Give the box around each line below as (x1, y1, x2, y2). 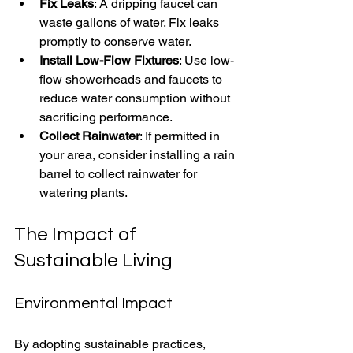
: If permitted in (139, 128, 223, 143)
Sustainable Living (14, 250, 173, 270)
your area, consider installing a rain (39, 147, 238, 162)
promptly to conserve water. (39, 33, 191, 49)
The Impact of (14, 224, 140, 244)
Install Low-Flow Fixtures (39, 52, 179, 68)
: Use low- (179, 52, 234, 68)
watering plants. (39, 184, 128, 200)
